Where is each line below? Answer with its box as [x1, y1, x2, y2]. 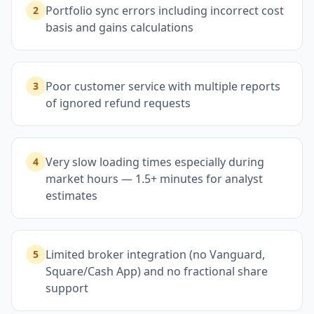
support [46, 280, 88, 296]
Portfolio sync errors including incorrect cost [46, 3, 284, 18]
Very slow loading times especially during [46, 154, 264, 170]
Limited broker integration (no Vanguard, [46, 247, 265, 262]
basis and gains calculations [46, 20, 193, 35]
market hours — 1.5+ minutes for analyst [46, 171, 263, 186]
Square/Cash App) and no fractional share [46, 264, 268, 279]
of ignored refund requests [46, 95, 191, 111]
